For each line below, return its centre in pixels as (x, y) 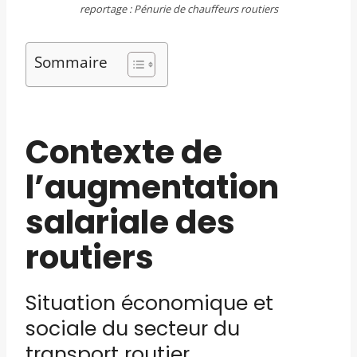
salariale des (130, 222)
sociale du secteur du (133, 329)
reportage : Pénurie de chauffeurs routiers (178, 9)
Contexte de (124, 152)
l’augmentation (152, 187)
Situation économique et (149, 303)
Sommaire (71, 62)
